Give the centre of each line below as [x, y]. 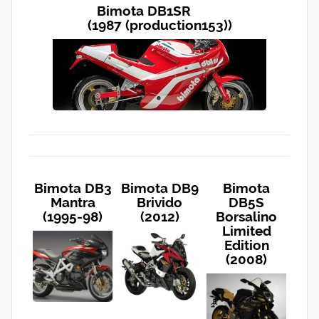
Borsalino [246, 216]
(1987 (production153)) [159, 25]
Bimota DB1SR [159, 11]
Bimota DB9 [159, 188]
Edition [246, 245]
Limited [246, 230]
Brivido [159, 202]
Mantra [73, 202]
